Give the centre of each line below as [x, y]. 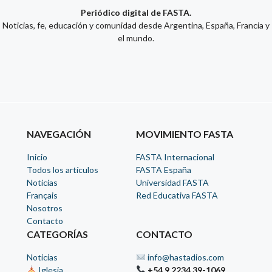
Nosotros [45, 208]
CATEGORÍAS [57, 234]
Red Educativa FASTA [177, 195]
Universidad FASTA [172, 183]
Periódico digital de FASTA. [136, 13]
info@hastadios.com [185, 257]
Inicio [37, 157]
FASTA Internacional [175, 157]
